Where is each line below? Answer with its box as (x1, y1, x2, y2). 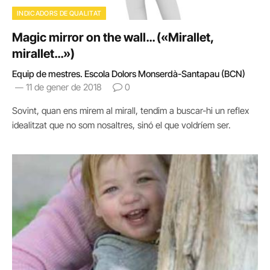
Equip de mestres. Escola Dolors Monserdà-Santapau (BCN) (12, 68, 245, 80)
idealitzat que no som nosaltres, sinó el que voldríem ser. (12, 119, 231, 131)
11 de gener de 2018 (26, 81, 102, 93)
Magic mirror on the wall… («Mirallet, (12, 30, 213, 45)
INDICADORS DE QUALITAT (17, 9, 102, 17)
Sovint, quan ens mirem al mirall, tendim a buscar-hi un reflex (12, 105, 249, 116)
